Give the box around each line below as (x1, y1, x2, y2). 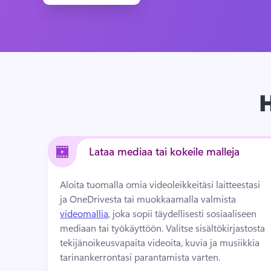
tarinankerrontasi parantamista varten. (60, 250, 221, 263)
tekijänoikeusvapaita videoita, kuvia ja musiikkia (60, 236, 260, 249)
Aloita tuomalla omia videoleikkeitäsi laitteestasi (60, 178, 261, 191)
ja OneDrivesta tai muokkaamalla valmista (60, 192, 239, 205)
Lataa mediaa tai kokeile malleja (89, 144, 240, 158)
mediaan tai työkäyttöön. (60, 221, 166, 234)
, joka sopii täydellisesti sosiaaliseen (108, 207, 257, 220)
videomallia (60, 207, 109, 220)
